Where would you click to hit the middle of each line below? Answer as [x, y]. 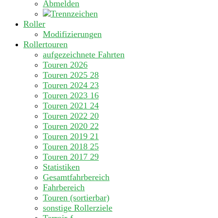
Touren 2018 [65, 147]
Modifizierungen [72, 34]
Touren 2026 [65, 65]
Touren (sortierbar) [76, 198]
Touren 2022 [65, 116]
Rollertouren [45, 45]
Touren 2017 [65, 157]
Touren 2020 [65, 126]
